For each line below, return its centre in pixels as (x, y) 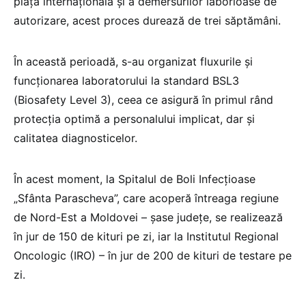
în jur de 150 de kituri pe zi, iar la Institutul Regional (146, 236)
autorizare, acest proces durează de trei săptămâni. (147, 20)
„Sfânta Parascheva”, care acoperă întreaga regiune (146, 198)
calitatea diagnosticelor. (75, 138)
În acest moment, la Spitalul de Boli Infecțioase (135, 179)
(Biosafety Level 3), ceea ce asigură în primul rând (143, 99)
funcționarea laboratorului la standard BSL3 (126, 80)
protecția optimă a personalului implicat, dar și (134, 119)
